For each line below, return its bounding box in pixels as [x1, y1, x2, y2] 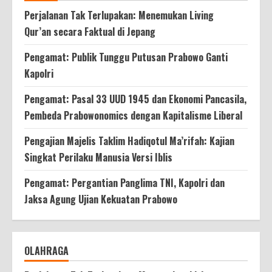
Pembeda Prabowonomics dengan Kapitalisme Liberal [24, 108, 242, 123]
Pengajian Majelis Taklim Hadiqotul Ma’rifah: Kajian [24, 134, 234, 149]
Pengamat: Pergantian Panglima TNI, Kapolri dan [24, 175, 225, 191]
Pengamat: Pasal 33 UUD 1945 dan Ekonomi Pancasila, [24, 92, 246, 107]
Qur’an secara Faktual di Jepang [24, 24, 155, 39]
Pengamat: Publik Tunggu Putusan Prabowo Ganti [24, 50, 228, 65]
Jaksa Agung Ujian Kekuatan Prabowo [24, 192, 177, 207]
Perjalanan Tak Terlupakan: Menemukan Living [24, 8, 214, 23]
